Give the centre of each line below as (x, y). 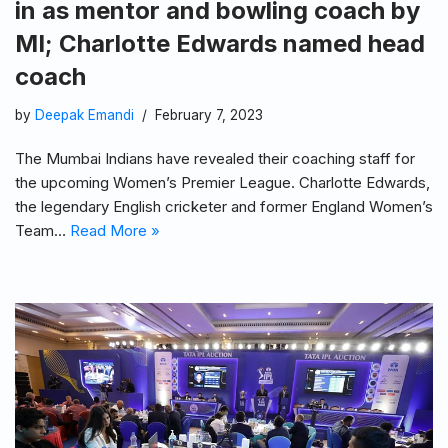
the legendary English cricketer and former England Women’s (224, 207)
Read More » (115, 231)
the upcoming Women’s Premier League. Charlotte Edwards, (222, 183)
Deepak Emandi (84, 115)
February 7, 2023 (209, 115)
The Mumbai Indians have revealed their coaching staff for (215, 159)
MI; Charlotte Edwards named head (220, 44)
